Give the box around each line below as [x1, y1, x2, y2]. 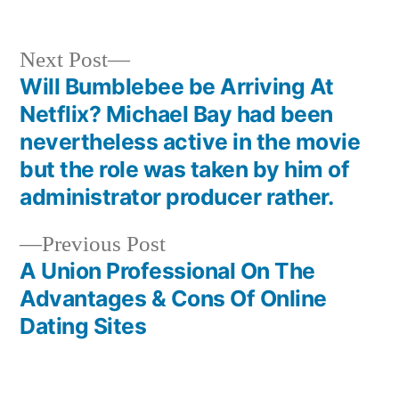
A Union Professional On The [20, 257, 315, 284]
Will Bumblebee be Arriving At [20, 73, 334, 100]
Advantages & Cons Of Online [20, 285, 327, 312]
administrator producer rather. [20, 183, 334, 210]
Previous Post [42, 231, 166, 258]
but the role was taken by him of [20, 156, 350, 183]
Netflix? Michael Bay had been [20, 101, 333, 127]
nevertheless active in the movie [20, 128, 361, 155]
